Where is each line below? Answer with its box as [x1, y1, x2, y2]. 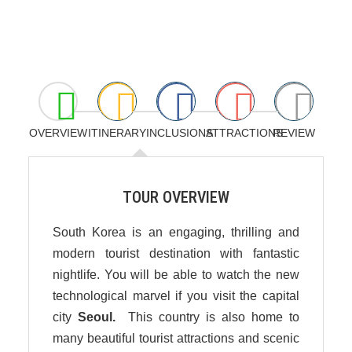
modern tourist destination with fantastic [52, 246, 300, 260]
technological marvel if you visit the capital [52, 288, 300, 302]
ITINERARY [87, 126, 146, 139]
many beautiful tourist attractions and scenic [52, 331, 300, 345]
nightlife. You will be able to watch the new [52, 267, 300, 281]
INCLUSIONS [146, 126, 214, 139]
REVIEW [273, 126, 316, 139]
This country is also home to [115, 310, 300, 324]
